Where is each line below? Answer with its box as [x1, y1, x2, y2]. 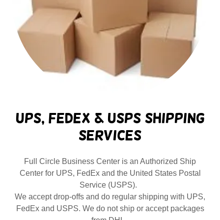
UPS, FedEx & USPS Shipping [15, 110, 205, 126]
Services [79, 128, 141, 143]
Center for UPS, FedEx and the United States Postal [19, 169, 201, 178]
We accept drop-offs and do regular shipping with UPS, [15, 192, 205, 201]
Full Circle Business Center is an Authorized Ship [24, 157, 196, 166]
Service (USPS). [79, 181, 141, 190]
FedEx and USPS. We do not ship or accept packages [16, 204, 204, 213]
